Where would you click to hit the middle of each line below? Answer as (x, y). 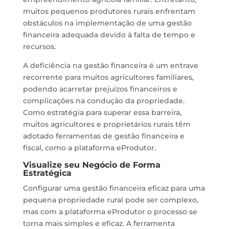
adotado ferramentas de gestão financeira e (104, 136)
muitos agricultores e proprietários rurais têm (107, 124)
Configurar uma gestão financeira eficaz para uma (114, 188)
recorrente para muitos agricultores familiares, (108, 77)
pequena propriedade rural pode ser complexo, (110, 200)
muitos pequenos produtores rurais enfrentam (109, 11)
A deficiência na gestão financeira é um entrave (110, 65)
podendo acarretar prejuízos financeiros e (100, 89)
